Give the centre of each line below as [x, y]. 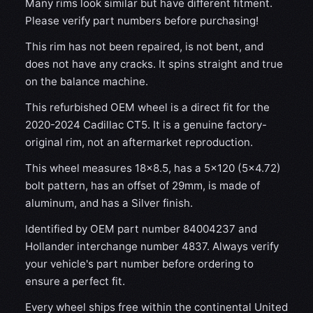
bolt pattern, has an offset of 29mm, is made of [143, 185]
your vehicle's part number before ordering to [139, 264]
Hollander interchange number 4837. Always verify [152, 246]
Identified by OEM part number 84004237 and [141, 229]
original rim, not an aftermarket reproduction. [139, 142]
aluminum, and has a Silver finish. [109, 203]
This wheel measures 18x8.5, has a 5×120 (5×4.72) [153, 168]
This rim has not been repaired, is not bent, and [144, 46]
